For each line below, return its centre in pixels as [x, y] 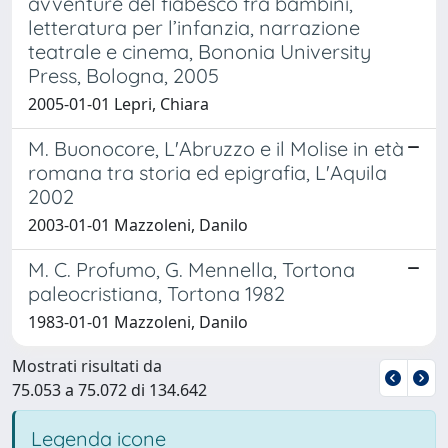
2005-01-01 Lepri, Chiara [118, 103]
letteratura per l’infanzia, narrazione [194, 27]
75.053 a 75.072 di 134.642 [109, 389]
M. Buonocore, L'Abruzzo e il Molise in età [216, 148]
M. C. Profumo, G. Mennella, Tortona [191, 269]
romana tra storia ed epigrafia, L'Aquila [207, 172]
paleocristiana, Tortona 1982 [156, 293]
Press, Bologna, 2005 [123, 75]
